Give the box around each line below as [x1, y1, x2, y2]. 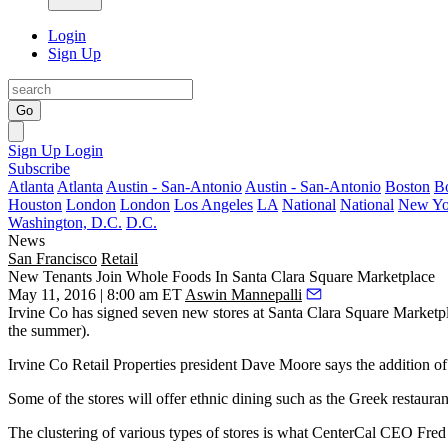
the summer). [8, 322, 90, 339]
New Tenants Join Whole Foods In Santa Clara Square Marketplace [8, 268, 435, 285]
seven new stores [138, 304, 249, 321]
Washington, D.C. [8, 214, 122, 231]
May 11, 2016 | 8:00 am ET [8, 286, 182, 303]
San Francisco [8, 250, 97, 267]
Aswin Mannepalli [185, 286, 302, 303]
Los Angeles [174, 196, 253, 213]
